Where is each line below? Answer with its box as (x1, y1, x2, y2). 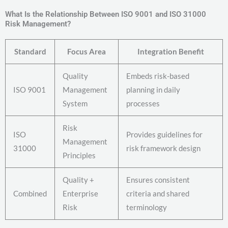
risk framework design (126, 144, 201, 153)
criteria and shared (126, 189, 189, 198)
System (63, 99, 88, 108)
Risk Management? (5, 19, 71, 29)
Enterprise (63, 189, 98, 198)
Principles (63, 151, 96, 160)
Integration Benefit (137, 47, 204, 56)
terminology (126, 203, 167, 212)
